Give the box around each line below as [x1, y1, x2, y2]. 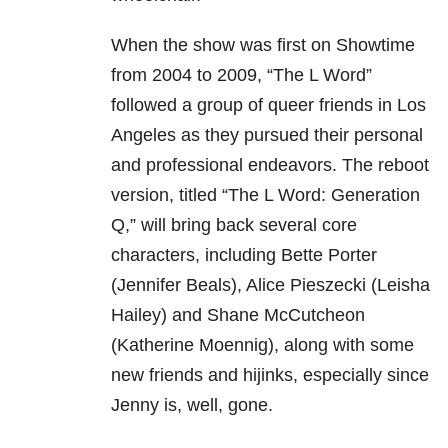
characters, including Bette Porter [111, 245, 377, 266]
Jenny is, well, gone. [111, 395, 273, 416]
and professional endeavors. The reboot [111, 155, 429, 176]
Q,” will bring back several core [111, 215, 357, 236]
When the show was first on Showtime [111, 35, 415, 56]
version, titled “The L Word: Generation [111, 185, 420, 206]
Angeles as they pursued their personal [111, 125, 423, 146]
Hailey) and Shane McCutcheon [111, 305, 365, 326]
